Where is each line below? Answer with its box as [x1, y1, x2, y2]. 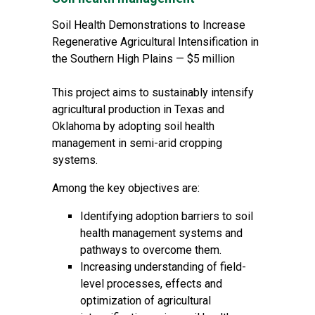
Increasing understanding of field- [80, 260, 246, 274]
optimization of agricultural [80, 294, 211, 307]
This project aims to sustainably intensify [52, 86, 254, 99]
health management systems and [80, 226, 243, 240]
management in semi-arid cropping [52, 136, 222, 150]
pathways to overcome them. [80, 243, 221, 257]
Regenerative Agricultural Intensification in [52, 35, 259, 49]
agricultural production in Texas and [52, 103, 224, 116]
